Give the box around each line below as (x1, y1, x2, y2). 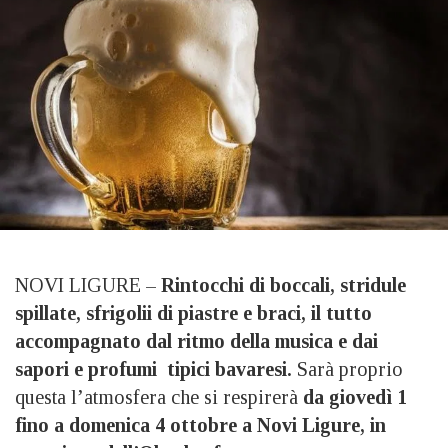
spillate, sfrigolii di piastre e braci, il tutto (15, 302, 372, 325)
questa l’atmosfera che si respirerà (15, 386, 303, 409)
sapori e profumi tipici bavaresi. (15, 358, 297, 381)
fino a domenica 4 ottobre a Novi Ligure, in (15, 414, 386, 437)
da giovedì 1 (303, 386, 407, 409)
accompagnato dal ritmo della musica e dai (15, 330, 378, 353)
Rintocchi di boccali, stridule (161, 274, 406, 297)
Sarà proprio (297, 358, 403, 381)
